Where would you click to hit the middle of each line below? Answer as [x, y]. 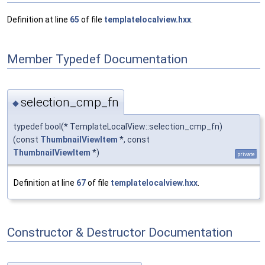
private [246, 154]
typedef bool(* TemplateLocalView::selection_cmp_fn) [118, 126]
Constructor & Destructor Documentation [120, 232]
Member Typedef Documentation [97, 59]
